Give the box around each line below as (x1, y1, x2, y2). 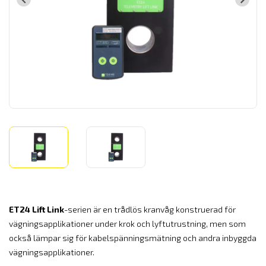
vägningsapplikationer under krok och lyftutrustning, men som (9, 218, 246, 229)
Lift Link (32, 204, 64, 214)
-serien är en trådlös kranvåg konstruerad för (64, 204, 236, 214)
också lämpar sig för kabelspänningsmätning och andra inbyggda (9, 233, 256, 243)
